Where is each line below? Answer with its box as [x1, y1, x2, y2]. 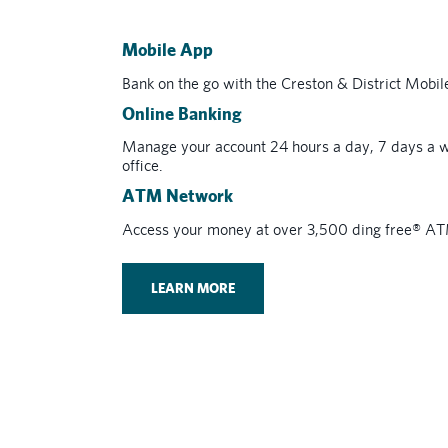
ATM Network [121, 185, 233, 207]
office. [121, 156, 163, 176]
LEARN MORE [150, 279, 235, 296]
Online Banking [121, 102, 242, 124]
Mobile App [121, 39, 213, 61]
